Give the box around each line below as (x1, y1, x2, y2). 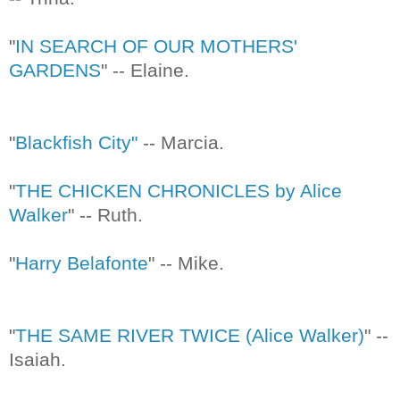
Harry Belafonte (15, 252, 148, 273)
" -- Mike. (148, 252, 224, 273)
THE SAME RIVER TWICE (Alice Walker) (15, 324, 364, 346)
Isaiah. (9, 348, 66, 370)
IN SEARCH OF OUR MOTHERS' (15, 35, 297, 56)
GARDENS (9, 59, 101, 80)
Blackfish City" (15, 131, 137, 153)
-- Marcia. (137, 131, 224, 153)
